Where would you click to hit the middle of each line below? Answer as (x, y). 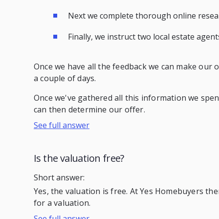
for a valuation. (62, 203)
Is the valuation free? (79, 158)
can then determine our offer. (89, 109)
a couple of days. (65, 78)
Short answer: (59, 177)
